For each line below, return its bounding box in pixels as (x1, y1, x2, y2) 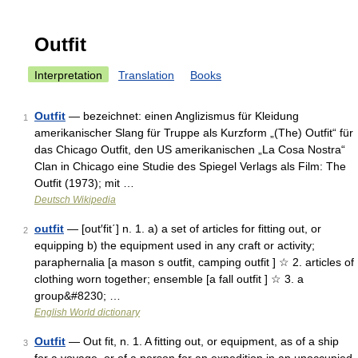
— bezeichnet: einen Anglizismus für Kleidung (66, 109, 299, 122)
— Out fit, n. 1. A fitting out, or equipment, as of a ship (66, 335, 339, 348)
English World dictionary (34, 307, 140, 318)
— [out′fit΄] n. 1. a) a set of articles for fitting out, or (64, 222, 321, 235)
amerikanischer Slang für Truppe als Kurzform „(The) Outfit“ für (34, 126, 353, 139)
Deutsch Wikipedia (34, 194, 116, 205)
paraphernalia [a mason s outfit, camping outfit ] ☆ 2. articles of (34, 256, 354, 268)
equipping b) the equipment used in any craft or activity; (34, 239, 315, 252)
